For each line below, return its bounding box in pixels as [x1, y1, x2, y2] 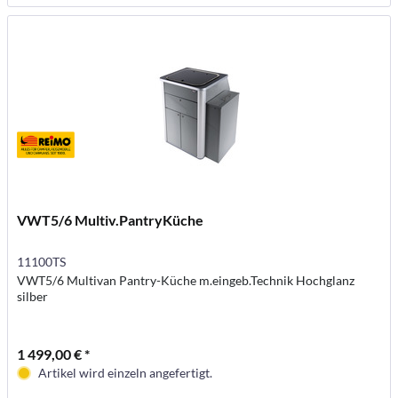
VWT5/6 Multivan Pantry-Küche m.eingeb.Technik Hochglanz [17, 272, 355, 288]
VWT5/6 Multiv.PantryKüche [17, 211, 204, 228]
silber [17, 288, 49, 304]
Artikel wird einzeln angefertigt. [38, 364, 213, 380]
